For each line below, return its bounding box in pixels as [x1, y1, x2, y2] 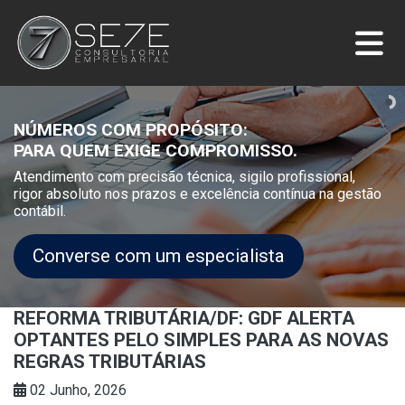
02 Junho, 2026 [26, 381, 127, 399]
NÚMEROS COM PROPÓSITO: [14, 118, 248, 140]
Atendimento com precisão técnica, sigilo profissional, [14, 167, 355, 185]
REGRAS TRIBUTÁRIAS [14, 350, 206, 372]
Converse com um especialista [33, 244, 285, 267]
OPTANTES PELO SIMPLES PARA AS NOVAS [14, 328, 389, 351]
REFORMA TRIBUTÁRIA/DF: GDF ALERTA [14, 306, 354, 329]
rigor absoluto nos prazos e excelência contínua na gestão [14, 184, 381, 202]
